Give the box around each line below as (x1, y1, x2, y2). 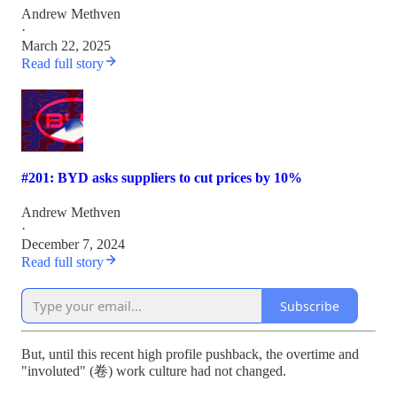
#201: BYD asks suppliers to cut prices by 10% (21, 170, 302, 186)
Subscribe (280, 297, 339, 315)
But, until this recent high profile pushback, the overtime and (21, 346, 359, 362)
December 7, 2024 (21, 237, 125, 253)
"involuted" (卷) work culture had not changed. (21, 363, 286, 379)
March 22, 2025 (21, 37, 111, 53)
